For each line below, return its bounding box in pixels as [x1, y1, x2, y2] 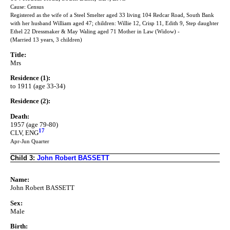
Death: [10, 112, 29, 120]
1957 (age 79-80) [10, 120, 58, 128]
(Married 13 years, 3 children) [10, 37, 82, 43]
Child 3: [10, 154, 37, 162]
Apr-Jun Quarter [10, 138, 49, 144]
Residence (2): [10, 97, 50, 105]
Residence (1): [10, 74, 50, 82]
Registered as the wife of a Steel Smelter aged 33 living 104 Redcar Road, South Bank [10, 12, 214, 18]
